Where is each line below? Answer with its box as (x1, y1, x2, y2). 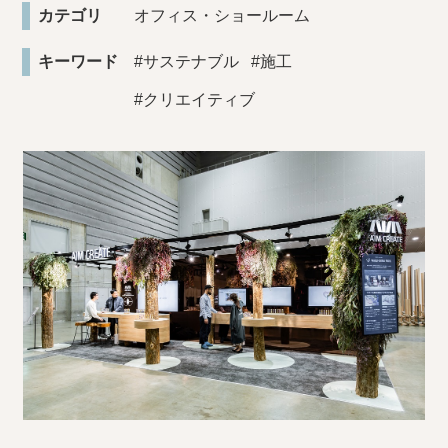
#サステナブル (134, 53, 240, 71)
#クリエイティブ (134, 91, 256, 109)
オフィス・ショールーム (134, 7, 311, 25)
